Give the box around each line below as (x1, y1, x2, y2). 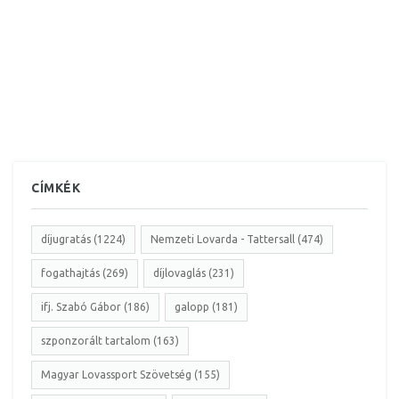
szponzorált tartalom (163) (41, 335, 179, 347)
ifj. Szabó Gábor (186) (41, 301, 150, 313)
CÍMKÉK (31, 181, 81, 196)
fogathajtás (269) (41, 267, 128, 280)
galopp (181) (175, 301, 238, 313)
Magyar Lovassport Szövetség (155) (41, 369, 220, 381)
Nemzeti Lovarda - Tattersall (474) (151, 233, 323, 246)
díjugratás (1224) (41, 233, 126, 246)
